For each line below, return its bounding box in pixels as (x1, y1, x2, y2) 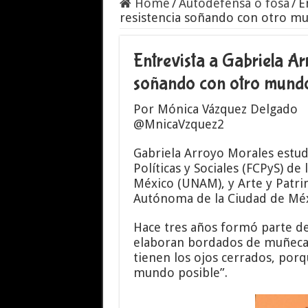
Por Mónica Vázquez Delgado (133, 102, 298, 116)
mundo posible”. (133, 265, 228, 280)
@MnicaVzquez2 (133, 117, 224, 131)
